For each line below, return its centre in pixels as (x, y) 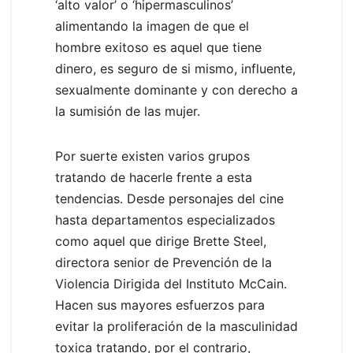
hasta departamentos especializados (165, 219)
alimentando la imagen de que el (152, 26)
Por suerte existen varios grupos (152, 156)
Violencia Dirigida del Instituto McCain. (171, 283)
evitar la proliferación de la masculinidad (176, 326)
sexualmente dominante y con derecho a (176, 89)
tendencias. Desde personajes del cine (169, 198)
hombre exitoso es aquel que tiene (158, 47)
